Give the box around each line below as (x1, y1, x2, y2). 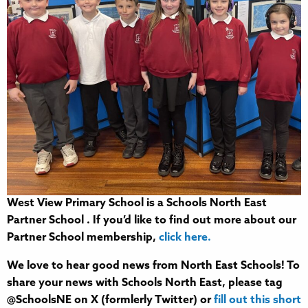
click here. (159, 232, 211, 243)
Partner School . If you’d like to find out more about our (7, 214, 296, 226)
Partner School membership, (7, 232, 159, 243)
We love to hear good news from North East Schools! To (7, 260, 300, 272)
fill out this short (214, 294, 301, 306)
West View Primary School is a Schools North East (7, 197, 267, 209)
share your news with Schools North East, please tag (7, 277, 283, 289)
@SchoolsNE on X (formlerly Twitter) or (7, 294, 214, 306)
